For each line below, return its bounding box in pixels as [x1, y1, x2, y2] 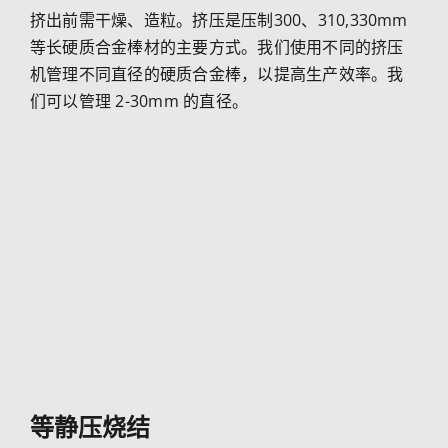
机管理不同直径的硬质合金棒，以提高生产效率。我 [29, 62, 404, 85]
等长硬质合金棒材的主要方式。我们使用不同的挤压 [29, 35, 404, 58]
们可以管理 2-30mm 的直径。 [29, 89, 249, 112]
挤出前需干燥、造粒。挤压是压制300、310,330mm [29, 8, 408, 31]
